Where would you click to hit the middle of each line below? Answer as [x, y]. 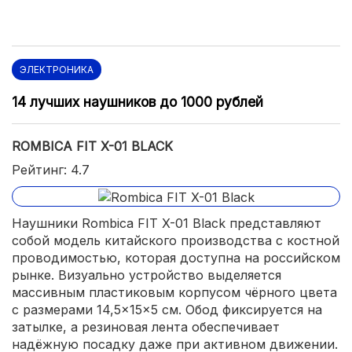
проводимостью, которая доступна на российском [176, 257]
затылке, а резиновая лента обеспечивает [146, 326]
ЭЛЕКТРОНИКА [57, 69]
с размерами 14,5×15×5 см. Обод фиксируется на [167, 309]
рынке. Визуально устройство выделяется [147, 275]
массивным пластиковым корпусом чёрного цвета [174, 292]
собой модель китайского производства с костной [176, 240]
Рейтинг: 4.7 [51, 169]
